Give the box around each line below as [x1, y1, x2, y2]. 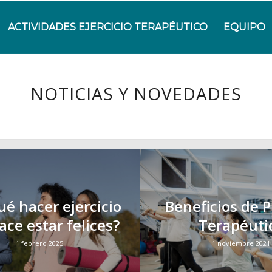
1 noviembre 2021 [212, 239, 271, 248]
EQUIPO [223, 21, 266, 33]
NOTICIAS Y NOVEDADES [30, 82, 242, 105]
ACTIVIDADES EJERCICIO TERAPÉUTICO [8, 21, 208, 33]
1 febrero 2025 [16, 239, 64, 248]
